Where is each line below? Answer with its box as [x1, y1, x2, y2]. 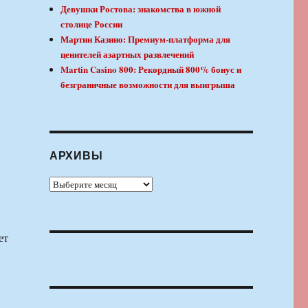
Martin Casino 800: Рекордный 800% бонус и [60, 63, 242, 76]
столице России [60, 17, 123, 31]
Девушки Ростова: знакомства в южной [60, 2, 221, 16]
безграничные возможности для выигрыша [60, 78, 236, 91]
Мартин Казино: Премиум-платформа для [60, 32, 231, 46]
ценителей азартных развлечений [60, 47, 195, 61]
